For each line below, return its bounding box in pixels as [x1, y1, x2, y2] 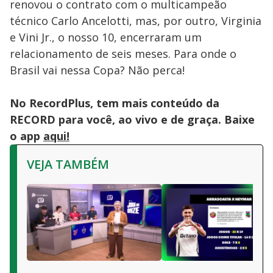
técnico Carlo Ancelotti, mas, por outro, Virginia [10, 13, 261, 28]
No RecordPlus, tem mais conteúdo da [10, 96, 219, 110]
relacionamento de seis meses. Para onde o [10, 46, 236, 61]
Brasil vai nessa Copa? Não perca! [10, 63, 185, 77]
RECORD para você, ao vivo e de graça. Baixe [10, 112, 255, 127]
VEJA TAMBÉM [27, 156, 109, 172]
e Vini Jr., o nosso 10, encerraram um [10, 30, 202, 44]
